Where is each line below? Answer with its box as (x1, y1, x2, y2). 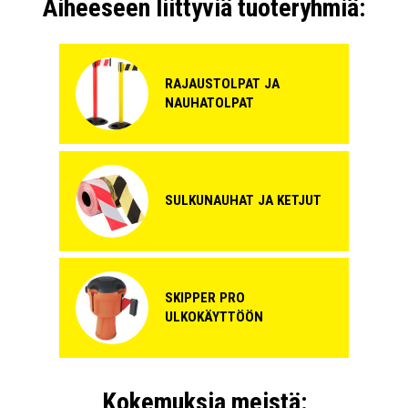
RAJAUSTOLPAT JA (165, 76, 280, 93)
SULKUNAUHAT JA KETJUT (165, 192, 321, 209)
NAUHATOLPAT (165, 95, 254, 112)
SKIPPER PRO (165, 289, 245, 306)
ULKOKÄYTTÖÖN (165, 308, 263, 325)
